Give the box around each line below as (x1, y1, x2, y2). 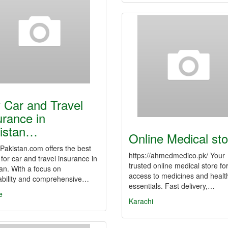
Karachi (129, 196, 153, 206)
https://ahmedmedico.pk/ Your (129, 150, 225, 160)
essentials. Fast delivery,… (129, 181, 215, 191)
